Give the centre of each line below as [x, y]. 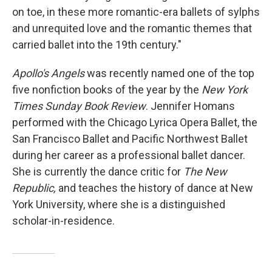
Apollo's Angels [48, 73]
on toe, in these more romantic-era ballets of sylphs [136, 12]
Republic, [34, 188]
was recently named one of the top [169, 73]
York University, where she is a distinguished [119, 204]
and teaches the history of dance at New [155, 188]
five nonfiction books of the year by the [107, 89]
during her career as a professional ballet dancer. [129, 155]
